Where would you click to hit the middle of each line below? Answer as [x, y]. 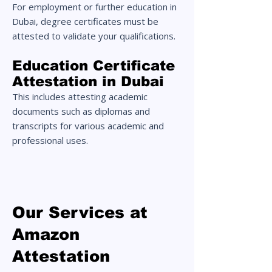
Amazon [46, 234]
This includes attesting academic [80, 97]
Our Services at [80, 212]
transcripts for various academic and [88, 126]
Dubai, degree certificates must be [85, 21]
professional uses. [50, 140]
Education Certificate [93, 66]
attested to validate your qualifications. [94, 36]
